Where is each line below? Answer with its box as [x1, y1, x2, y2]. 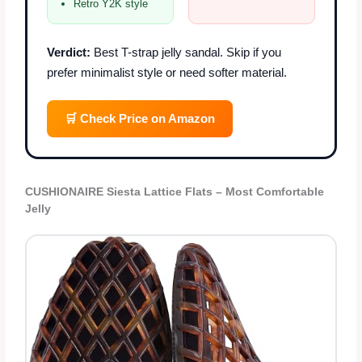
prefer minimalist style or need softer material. [47, 65, 288, 79]
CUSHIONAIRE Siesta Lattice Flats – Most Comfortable [25, 185, 325, 198]
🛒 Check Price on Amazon [65, 111, 216, 125]
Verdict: [47, 44, 91, 59]
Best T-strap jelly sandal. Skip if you [90, 44, 282, 59]
